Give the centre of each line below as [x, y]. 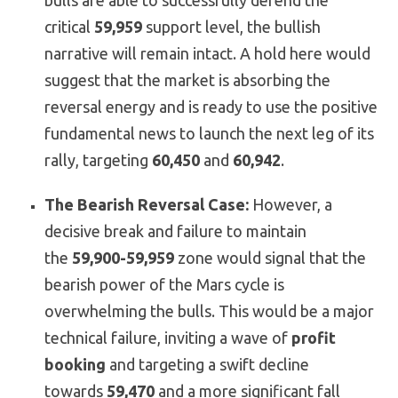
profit [314, 338]
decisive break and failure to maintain [175, 231]
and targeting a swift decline [207, 365]
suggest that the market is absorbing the [187, 80]
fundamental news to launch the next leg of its [209, 134]
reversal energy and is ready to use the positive [211, 107]
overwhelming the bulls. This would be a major [209, 311]
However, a [291, 205]
